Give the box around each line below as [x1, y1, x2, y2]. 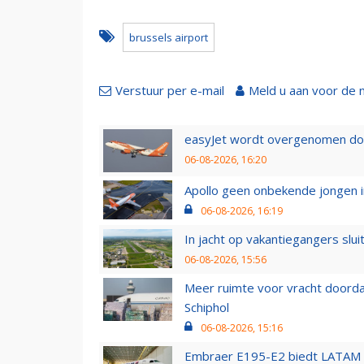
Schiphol [184, 298, 229, 315]
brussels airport [129, 29, 208, 45]
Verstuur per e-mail [115, 81, 224, 98]
